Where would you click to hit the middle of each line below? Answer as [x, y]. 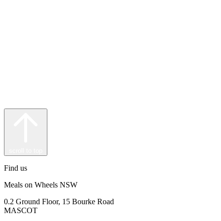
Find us [16, 168]
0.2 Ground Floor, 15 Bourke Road [59, 201]
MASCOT [21, 210]
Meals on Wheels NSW [41, 184]
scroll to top [26, 150]
